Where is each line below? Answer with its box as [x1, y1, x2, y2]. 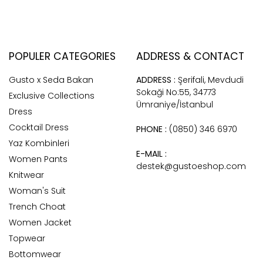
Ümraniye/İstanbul [136, 99, 213, 110]
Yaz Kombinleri [9, 137, 69, 149]
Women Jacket [9, 217, 72, 228]
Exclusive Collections [9, 90, 95, 102]
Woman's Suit [9, 185, 66, 197]
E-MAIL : [136, 148, 167, 160]
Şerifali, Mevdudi [177, 74, 244, 86]
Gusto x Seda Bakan [9, 74, 93, 86]
